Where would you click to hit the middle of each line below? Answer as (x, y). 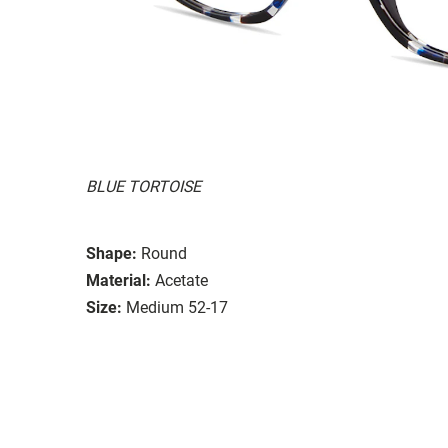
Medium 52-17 (177, 307)
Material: (118, 280)
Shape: (111, 253)
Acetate (181, 280)
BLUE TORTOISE (143, 186)
